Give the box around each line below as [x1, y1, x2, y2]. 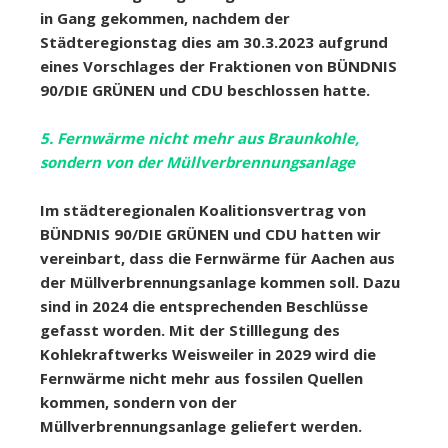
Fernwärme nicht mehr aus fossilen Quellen [40, 367, 363, 388]
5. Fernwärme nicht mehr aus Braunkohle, [40, 127, 359, 148]
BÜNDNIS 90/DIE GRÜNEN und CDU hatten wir [40, 223, 381, 244]
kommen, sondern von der [40, 391, 237, 412]
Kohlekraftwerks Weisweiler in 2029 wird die [40, 343, 376, 364]
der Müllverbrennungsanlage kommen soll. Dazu [40, 271, 400, 292]
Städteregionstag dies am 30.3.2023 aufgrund [40, 31, 388, 52]
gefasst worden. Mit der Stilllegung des [40, 319, 340, 340]
